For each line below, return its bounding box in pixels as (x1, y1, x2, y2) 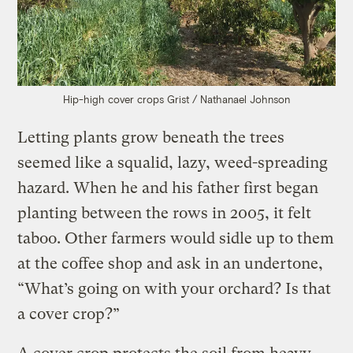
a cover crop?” (17, 304, 121, 323)
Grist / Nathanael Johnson (167, 92, 290, 106)
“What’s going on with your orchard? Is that (17, 279, 332, 298)
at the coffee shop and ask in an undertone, (17, 254, 324, 273)
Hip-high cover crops (63, 92, 164, 106)
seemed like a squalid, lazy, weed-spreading (17, 153, 329, 172)
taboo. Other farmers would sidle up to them (17, 229, 335, 247)
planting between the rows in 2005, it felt (17, 203, 312, 222)
